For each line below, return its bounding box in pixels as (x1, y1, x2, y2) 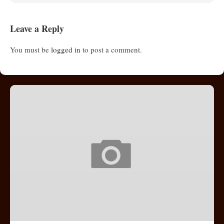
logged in (51, 44, 80, 54)
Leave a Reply (10, 21, 64, 35)
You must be (10, 44, 51, 54)
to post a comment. (80, 44, 142, 54)
